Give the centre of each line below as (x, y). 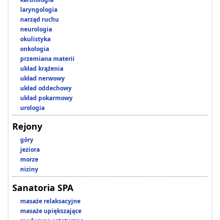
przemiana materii (47, 59)
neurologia (36, 29)
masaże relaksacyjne (50, 201)
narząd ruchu (40, 20)
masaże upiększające (51, 211)
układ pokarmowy (46, 98)
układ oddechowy (46, 88)
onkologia (35, 49)
